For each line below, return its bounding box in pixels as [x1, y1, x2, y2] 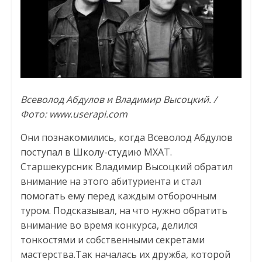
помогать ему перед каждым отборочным [20, 189, 216, 202]
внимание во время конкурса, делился [20, 218, 198, 232]
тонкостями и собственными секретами [20, 233, 205, 246]
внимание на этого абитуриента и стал [20, 174, 201, 188]
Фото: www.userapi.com [20, 107, 127, 120]
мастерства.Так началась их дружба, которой [20, 247, 230, 261]
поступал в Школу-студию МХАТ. [20, 145, 172, 158]
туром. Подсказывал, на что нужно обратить [20, 204, 227, 217]
